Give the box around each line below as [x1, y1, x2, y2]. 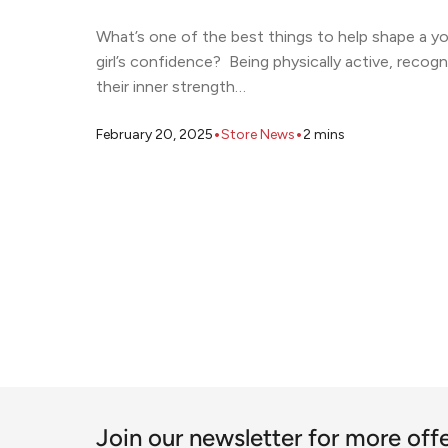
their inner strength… [96, 77, 246, 97]
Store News [221, 125, 295, 143]
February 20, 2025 [96, 125, 213, 143]
